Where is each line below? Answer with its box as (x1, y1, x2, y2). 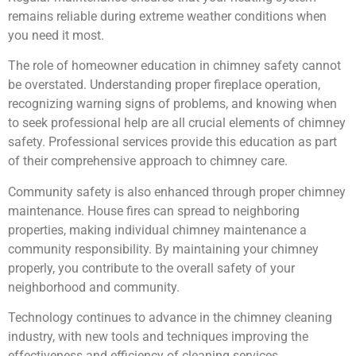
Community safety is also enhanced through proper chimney (8, 184, 346, 199)
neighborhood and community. (8, 279, 180, 295)
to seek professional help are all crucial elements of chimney (8, 115, 346, 131)
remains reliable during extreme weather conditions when (8, 8, 327, 24)
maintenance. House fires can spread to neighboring (8, 203, 300, 219)
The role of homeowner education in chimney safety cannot (8, 58, 341, 74)
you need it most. (8, 27, 104, 43)
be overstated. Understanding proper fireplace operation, (8, 77, 320, 93)
